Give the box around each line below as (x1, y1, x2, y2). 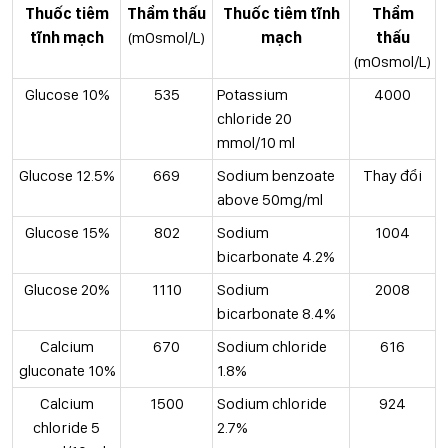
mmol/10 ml (217, 133, 295, 152)
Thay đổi (363, 166, 422, 185)
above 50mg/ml (217, 190, 323, 209)
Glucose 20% (24, 280, 109, 299)
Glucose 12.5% (19, 166, 114, 185)
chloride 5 (33, 418, 100, 437)
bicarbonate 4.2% (217, 247, 334, 266)
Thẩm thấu (127, 4, 206, 23)
